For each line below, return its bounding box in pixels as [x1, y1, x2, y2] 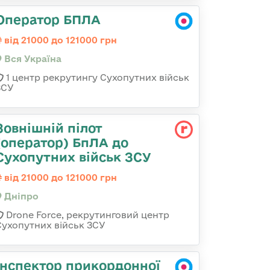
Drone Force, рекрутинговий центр [4, 210, 169, 220]
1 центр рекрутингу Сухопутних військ [4, 72, 189, 83]
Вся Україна [2, 54, 61, 64]
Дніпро [2, 191, 39, 201]
